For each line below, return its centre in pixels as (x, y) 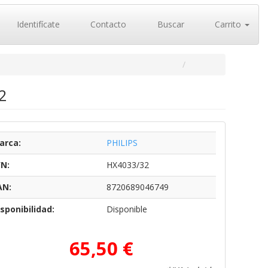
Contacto (107, 24)
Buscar (169, 24)
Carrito (228, 24)
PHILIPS (122, 143)
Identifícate (37, 24)
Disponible (127, 209)
